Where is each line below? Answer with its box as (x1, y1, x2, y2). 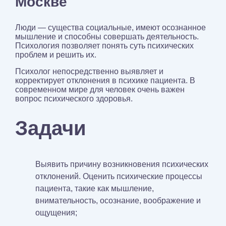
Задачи (15, 117, 86, 140)
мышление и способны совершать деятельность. (15, 32, 199, 41)
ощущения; (35, 208, 77, 217)
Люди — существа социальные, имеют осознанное (15, 23, 206, 32)
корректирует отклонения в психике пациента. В (15, 76, 195, 85)
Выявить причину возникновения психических (35, 160, 208, 169)
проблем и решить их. (15, 50, 96, 60)
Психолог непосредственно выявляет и (15, 67, 163, 76)
